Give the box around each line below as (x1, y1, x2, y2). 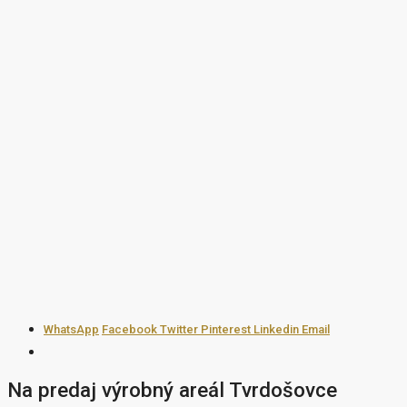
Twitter (160, 322, 201, 336)
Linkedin (253, 322, 302, 336)
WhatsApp (44, 322, 99, 336)
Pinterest (201, 322, 253, 336)
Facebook (102, 322, 160, 336)
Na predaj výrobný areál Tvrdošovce (7, 378, 337, 402)
